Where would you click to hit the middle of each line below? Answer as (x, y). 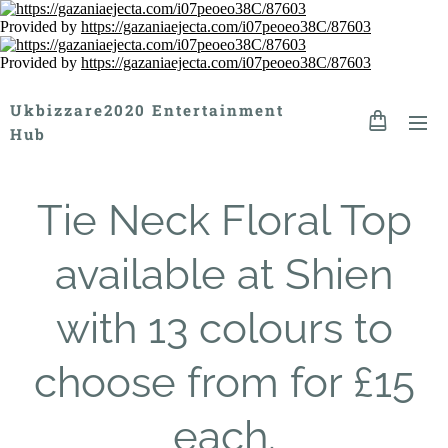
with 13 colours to (224, 328)
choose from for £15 (224, 382)
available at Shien (224, 274)
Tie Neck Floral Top (224, 220)
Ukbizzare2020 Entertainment (147, 110)
